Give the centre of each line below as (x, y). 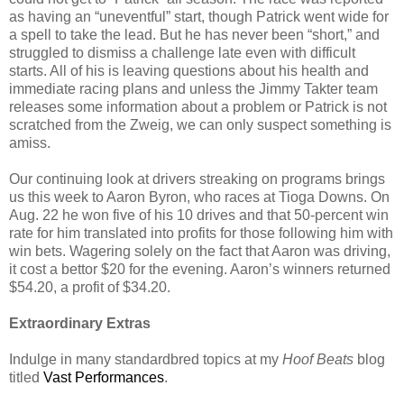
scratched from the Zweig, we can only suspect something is (200, 125)
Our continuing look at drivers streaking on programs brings (197, 179)
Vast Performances (104, 378)
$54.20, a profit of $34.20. (90, 288)
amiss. (30, 143)
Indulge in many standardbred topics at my (146, 360)
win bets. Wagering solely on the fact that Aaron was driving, (200, 252)
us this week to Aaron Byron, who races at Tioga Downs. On (199, 197)
